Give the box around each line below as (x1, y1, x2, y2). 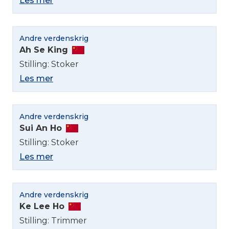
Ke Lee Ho (19, 201, 64, 211)
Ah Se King (19, 44, 68, 55)
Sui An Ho (19, 123, 62, 133)
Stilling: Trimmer (19, 215, 87, 225)
